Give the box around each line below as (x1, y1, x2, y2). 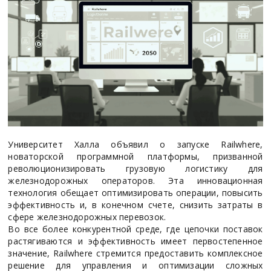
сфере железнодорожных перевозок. (8, 211, 166, 223)
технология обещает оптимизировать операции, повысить (8, 186, 263, 198)
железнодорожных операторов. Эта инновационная (8, 174, 263, 186)
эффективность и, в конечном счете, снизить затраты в (8, 198, 263, 211)
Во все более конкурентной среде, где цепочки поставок (8, 223, 263, 235)
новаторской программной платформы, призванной (8, 150, 263, 162)
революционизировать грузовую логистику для (8, 162, 263, 174)
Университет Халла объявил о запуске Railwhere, (8, 138, 263, 150)
